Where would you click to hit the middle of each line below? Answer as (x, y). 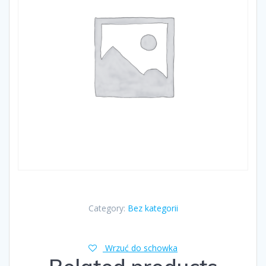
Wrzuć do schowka (141, 248)
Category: (108, 208)
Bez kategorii (153, 208)
